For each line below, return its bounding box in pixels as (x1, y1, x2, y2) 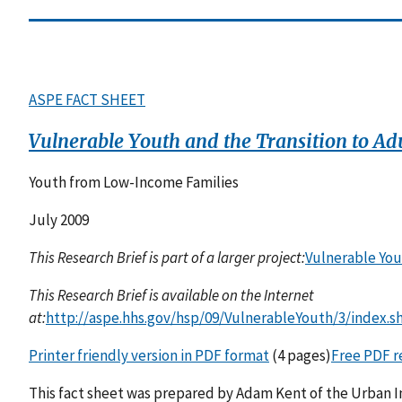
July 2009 (29, 210, 89, 231)
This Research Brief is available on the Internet (29, 285, 314, 306)
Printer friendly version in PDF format (29, 345, 269, 366)
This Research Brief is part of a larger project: (29, 248, 305, 268)
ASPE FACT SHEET (29, 89, 145, 109)
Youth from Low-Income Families (29, 172, 239, 193)
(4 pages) (269, 345, 331, 366)
